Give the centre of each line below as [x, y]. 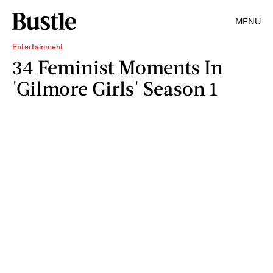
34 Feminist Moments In [118, 67]
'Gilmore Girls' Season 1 [115, 88]
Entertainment [38, 47]
